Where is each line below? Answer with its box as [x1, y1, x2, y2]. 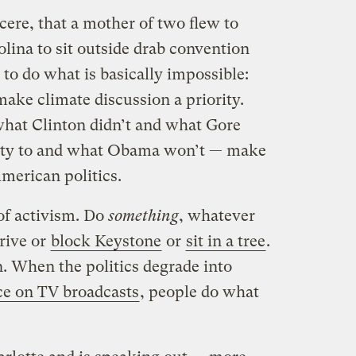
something [107, 206, 179, 225]
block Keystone [50, 231, 161, 250]
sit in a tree [185, 231, 265, 250]
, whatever [178, 206, 255, 225]
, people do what [139, 282, 259, 301]
